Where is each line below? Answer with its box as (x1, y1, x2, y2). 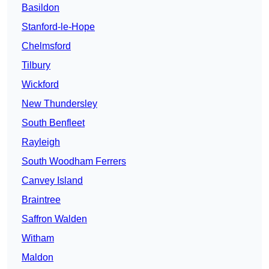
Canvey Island (22, 175, 83, 186)
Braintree (22, 195, 61, 205)
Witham (22, 233, 54, 244)
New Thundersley (22, 98, 97, 109)
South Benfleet (22, 118, 85, 128)
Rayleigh (22, 137, 60, 148)
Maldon (22, 252, 53, 263)
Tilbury (22, 60, 50, 71)
